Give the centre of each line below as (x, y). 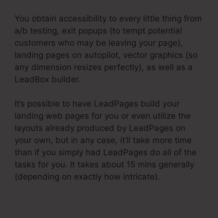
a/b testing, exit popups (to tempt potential (98, 30)
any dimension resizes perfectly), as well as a (104, 67)
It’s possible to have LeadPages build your (97, 104)
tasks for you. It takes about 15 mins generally (104, 165)
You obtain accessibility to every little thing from (108, 18)
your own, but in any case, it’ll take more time (103, 140)
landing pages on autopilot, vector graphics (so (106, 55)
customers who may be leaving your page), (99, 43)
